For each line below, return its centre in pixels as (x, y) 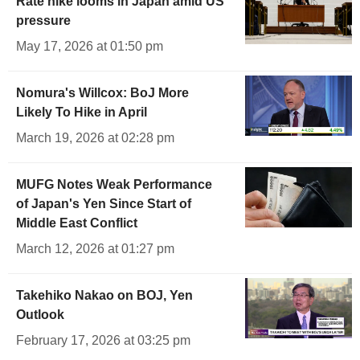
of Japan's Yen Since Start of (104, 204)
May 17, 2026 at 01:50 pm (90, 47)
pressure (43, 21)
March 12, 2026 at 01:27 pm (95, 249)
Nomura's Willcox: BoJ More (102, 93)
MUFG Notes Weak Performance (114, 185)
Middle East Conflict (77, 223)
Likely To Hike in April (82, 112)
